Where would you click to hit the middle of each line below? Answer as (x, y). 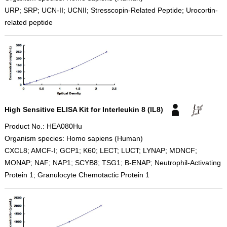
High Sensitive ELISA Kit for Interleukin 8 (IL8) (84, 109)
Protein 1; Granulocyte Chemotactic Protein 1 (77, 175)
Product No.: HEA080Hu (43, 126)
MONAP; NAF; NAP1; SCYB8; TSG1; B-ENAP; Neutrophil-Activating (112, 163)
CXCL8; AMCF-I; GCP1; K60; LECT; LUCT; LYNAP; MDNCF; (101, 151)
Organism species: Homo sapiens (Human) (73, 139)
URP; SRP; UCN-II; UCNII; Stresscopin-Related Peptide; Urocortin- (111, 10)
